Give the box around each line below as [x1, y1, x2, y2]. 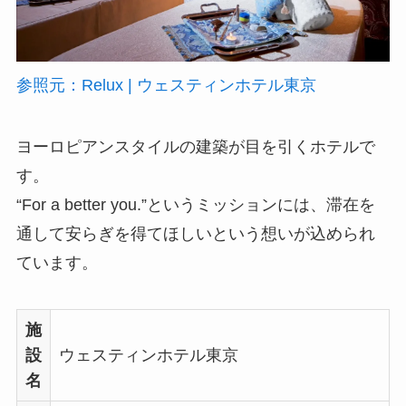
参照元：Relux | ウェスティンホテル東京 [15, 75, 316, 94]
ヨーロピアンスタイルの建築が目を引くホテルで [15, 137, 375, 156]
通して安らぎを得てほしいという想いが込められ [15, 224, 375, 243]
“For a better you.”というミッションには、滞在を [15, 195, 375, 214]
